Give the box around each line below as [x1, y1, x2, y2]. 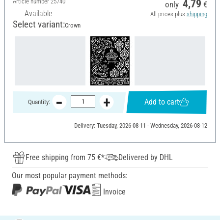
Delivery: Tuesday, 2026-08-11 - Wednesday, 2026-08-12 [74, 121, 207, 129]
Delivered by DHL [118, 152, 173, 162]
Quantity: [27, 98, 50, 106]
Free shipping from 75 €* [26, 152, 105, 162]
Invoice [101, 187, 126, 196]
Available [25, 9, 52, 19]
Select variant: [13, 19, 65, 30]
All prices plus [150, 10, 187, 18]
